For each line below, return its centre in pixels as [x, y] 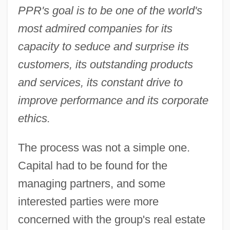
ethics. [34, 118]
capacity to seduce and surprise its [103, 46]
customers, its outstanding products [105, 64]
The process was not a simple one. [104, 147]
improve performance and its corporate [113, 100]
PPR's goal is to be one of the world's [110, 10]
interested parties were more [88, 201]
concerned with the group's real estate [111, 219]
